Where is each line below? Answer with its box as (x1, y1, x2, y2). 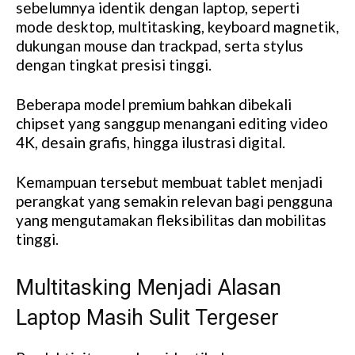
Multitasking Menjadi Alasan (16, 275, 281, 301)
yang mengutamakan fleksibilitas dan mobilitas (16, 211, 326, 230)
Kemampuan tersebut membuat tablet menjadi (16, 173, 323, 192)
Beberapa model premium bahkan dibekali (16, 95, 292, 114)
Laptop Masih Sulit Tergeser (16, 305, 279, 331)
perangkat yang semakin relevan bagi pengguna (16, 192, 333, 211)
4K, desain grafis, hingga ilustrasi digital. (16, 133, 285, 152)
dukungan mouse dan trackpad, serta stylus (16, 36, 303, 55)
